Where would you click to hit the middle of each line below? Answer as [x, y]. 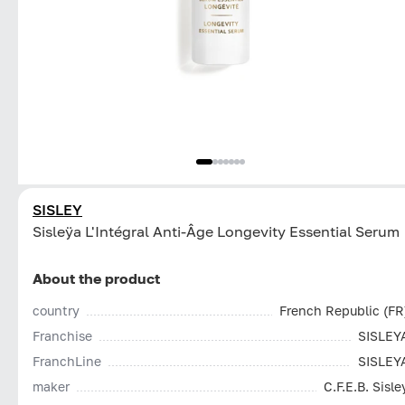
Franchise [62, 335]
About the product [96, 278]
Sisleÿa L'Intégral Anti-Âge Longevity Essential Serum [216, 231]
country [56, 310]
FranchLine [67, 361]
